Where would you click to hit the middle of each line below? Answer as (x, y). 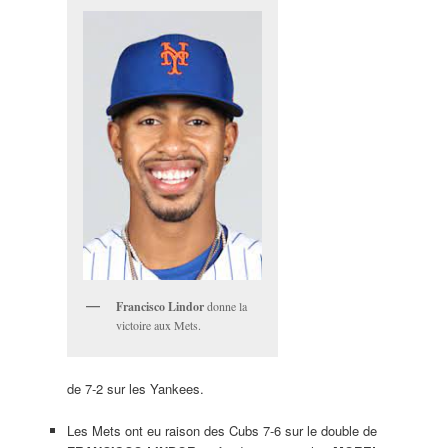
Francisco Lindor (159, 307)
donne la (225, 306)
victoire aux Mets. (158, 325)
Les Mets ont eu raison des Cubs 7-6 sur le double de (221, 430)
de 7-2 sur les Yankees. (135, 388)
